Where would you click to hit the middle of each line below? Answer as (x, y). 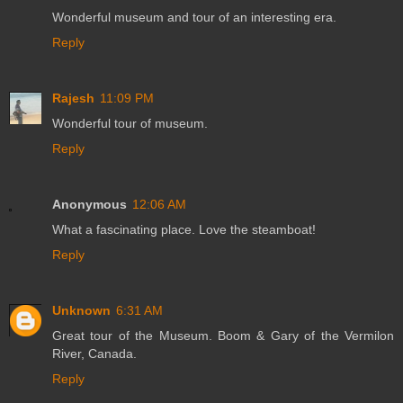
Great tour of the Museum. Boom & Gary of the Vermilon (223, 336)
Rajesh (73, 99)
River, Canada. (94, 354)
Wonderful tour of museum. (130, 124)
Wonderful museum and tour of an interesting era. (194, 18)
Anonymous (90, 205)
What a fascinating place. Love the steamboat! (184, 230)
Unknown (81, 311)
